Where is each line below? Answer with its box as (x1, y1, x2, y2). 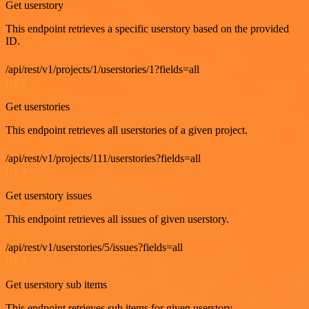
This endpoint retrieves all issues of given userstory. (6, 212, 229, 225)
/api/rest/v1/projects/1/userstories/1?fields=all (6, 63, 199, 75)
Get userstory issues (6, 189, 92, 201)
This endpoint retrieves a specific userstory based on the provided (6, 22, 289, 34)
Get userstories (6, 100, 70, 112)
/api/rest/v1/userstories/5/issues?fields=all (6, 241, 183, 253)
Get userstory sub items (6, 278, 107, 290)
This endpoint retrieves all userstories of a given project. (6, 123, 248, 136)
